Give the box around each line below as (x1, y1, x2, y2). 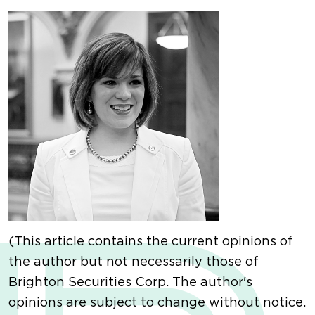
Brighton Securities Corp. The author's (8, 276, 252, 290)
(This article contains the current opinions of (8, 236, 293, 249)
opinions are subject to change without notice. (8, 297, 306, 310)
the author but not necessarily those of (8, 256, 259, 269)
